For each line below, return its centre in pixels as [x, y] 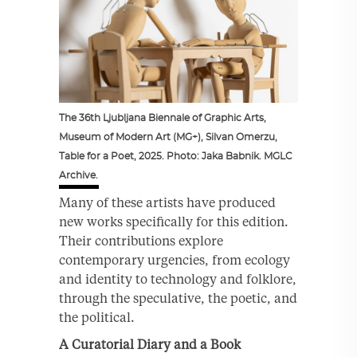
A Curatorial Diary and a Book [150, 344]
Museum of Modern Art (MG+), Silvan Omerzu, [168, 137]
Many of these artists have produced [167, 202]
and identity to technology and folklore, [178, 279]
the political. [97, 317]
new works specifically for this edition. [174, 221]
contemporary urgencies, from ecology [175, 259]
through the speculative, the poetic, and [178, 298]
